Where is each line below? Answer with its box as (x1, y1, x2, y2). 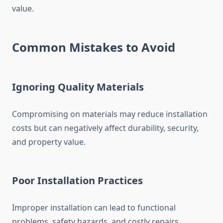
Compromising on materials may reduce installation (12, 109, 208, 120)
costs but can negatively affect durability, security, (12, 122, 199, 134)
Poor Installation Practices (12, 174, 143, 188)
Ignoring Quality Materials (12, 80, 144, 94)
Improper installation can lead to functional (12, 202, 176, 214)
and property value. (12, 136, 86, 148)
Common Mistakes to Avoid (12, 39, 175, 56)
